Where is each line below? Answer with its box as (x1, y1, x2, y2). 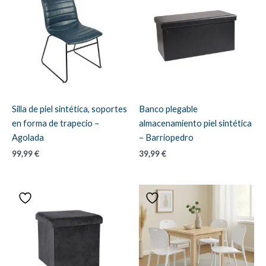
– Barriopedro (139, 132, 194, 143)
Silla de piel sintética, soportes (12, 104, 127, 115)
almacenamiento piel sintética (139, 118, 252, 129)
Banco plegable (139, 104, 198, 115)
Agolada (12, 132, 44, 143)
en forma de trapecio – (12, 118, 99, 129)
